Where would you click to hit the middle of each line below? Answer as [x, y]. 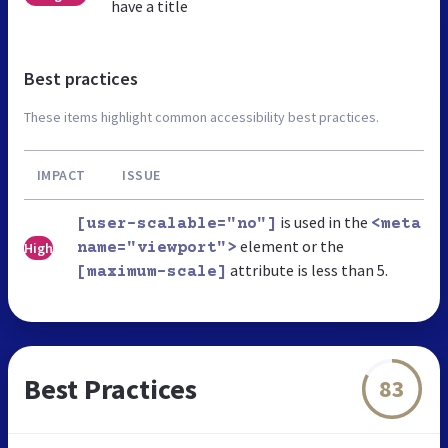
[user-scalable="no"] [177, 223]
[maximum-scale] [152, 271]
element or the [290, 245]
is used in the [324, 221]
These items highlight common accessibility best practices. [201, 116]
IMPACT [61, 174]
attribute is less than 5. [307, 269]
